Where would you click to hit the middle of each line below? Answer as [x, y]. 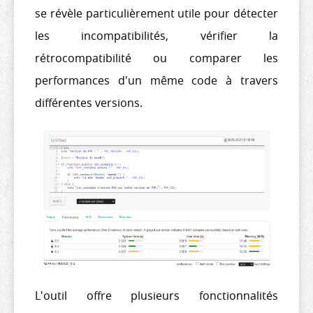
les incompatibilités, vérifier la [156, 35]
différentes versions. [89, 102]
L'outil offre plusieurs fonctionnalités [156, 295]
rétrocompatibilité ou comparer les [156, 58]
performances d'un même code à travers [156, 80]
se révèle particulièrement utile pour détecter [156, 13]
